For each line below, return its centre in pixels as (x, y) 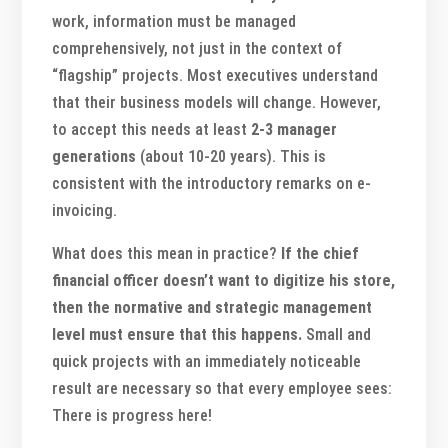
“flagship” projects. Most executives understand (215, 75)
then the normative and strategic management (212, 307)
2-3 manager (294, 129)
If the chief (320, 253)
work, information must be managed (174, 21)
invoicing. (85, 210)
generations (94, 156)
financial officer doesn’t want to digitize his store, (224, 280)
